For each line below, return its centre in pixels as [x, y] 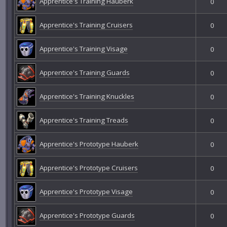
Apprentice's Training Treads [84, 120]
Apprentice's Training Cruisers [86, 25]
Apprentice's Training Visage [83, 48]
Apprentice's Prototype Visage [86, 191]
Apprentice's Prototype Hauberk [89, 144]
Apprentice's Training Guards [84, 72]
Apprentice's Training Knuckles [87, 96]
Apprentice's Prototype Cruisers [88, 167]
